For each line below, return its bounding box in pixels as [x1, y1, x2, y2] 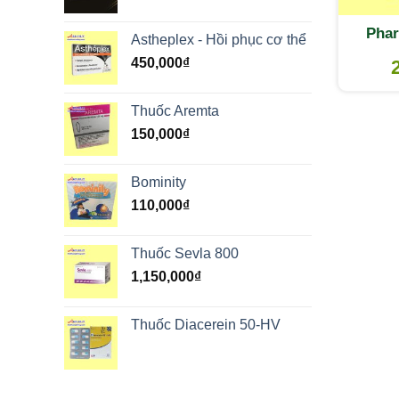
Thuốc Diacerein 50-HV [131, 316, 281, 332]
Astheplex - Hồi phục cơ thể [131, 31, 306, 47]
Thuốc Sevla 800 [131, 245, 239, 261]
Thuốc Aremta [131, 102, 219, 118]
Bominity [131, 174, 186, 190]
